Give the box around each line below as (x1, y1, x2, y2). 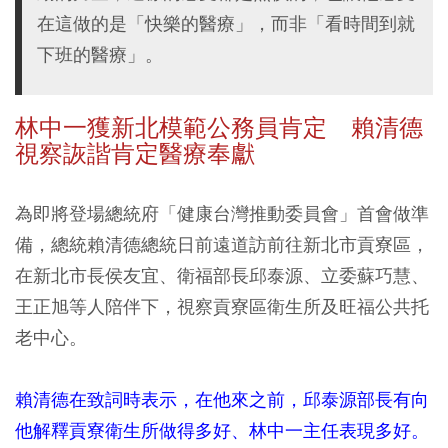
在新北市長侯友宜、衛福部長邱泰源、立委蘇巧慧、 (15, 264, 429, 287)
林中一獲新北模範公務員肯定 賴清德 (15, 113, 423, 143)
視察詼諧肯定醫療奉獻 (15, 139, 279, 169)
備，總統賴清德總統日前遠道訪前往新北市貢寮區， (15, 233, 429, 256)
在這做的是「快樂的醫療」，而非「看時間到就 (37, 12, 415, 35)
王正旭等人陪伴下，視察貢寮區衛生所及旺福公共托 (15, 295, 429, 318)
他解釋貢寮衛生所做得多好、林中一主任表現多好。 (15, 419, 429, 442)
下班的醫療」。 (37, 43, 163, 66)
